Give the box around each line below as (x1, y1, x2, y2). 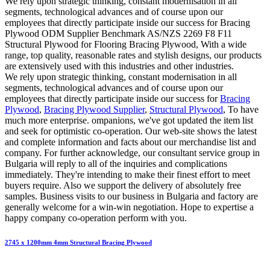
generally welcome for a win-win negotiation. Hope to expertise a (5, 201, 254, 212)
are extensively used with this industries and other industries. (5, 60, 234, 71)
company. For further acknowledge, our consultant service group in (5, 147, 260, 158)
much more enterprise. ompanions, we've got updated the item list (5, 115, 253, 125)
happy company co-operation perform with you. (5, 212, 187, 223)
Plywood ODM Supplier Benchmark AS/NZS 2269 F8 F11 (5, 28, 232, 39)
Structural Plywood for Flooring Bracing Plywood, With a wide (5, 39, 246, 49)
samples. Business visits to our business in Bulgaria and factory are (5, 190, 258, 201)
